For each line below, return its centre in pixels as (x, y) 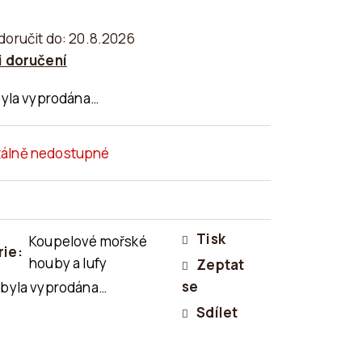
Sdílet (217, 312)
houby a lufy (68, 263)
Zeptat (221, 264)
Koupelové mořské (88, 241)
